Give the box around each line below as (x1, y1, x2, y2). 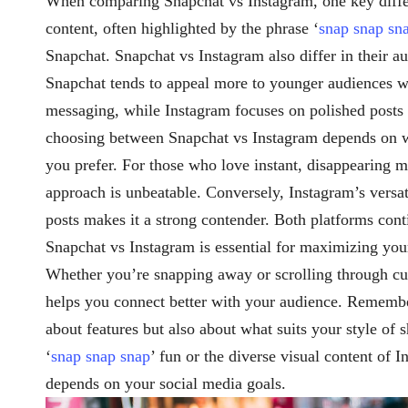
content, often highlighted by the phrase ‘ (46, 19, 319, 37)
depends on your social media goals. (46, 374, 286, 393)
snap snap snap (51, 347, 150, 365)
